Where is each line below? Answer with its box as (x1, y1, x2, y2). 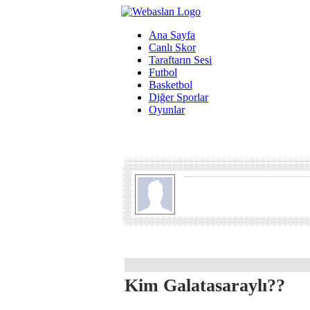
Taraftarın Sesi (149, 54, 212, 66)
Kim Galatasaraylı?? (125, 275, 285, 295)
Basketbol (149, 79, 192, 91)
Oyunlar (149, 104, 185, 116)
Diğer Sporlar (149, 91, 208, 103)
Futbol (149, 66, 177, 78)
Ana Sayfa (149, 29, 195, 41)
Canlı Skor (149, 42, 196, 53)
